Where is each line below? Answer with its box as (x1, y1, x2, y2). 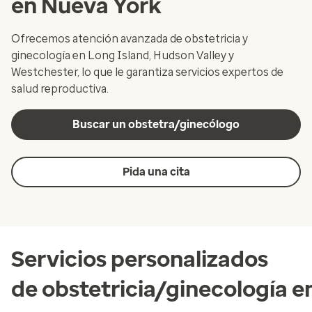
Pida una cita (122, 165, 190, 178)
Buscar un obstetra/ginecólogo (72, 118, 240, 131)
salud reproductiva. (11, 82, 109, 95)
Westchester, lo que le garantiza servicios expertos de (11, 65, 283, 79)
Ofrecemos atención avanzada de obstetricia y (11, 32, 248, 45)
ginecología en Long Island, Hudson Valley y (11, 49, 234, 62)
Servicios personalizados (11, 246, 268, 272)
